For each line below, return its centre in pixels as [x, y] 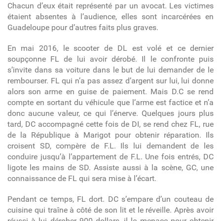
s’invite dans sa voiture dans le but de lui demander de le [110, 70]
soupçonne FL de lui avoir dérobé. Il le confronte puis [110, 59]
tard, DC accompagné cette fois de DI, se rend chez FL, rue [110, 124]
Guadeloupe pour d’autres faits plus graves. [83, 27]
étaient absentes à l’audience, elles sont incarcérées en [110, 16]
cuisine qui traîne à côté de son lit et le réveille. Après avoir [110, 210]
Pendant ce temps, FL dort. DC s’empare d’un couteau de [110, 199]
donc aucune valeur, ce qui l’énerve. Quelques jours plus [110, 113]
